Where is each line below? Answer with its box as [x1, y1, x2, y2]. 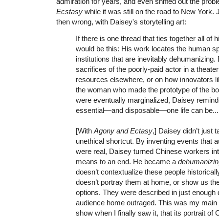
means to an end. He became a [76, 157, 178, 166]
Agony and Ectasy [94, 126, 153, 135]
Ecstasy [56, 7, 83, 16]
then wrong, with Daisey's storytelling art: [56, 17, 186, 26]
